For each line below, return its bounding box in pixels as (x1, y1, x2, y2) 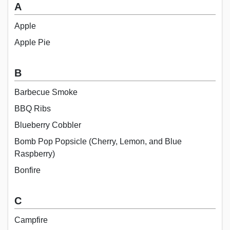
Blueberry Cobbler (14, 120, 81, 129)
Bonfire (14, 165, 41, 175)
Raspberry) (14, 149, 55, 158)
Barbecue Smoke (14, 87, 78, 97)
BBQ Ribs (14, 104, 51, 113)
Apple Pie (14, 37, 50, 47)
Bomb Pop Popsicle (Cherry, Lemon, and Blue (14, 137, 182, 146)
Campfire (14, 215, 48, 224)
